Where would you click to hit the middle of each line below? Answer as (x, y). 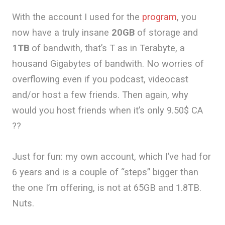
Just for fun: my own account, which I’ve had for (111, 156)
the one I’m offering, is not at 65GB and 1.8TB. (107, 188)
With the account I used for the (77, 17)
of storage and (166, 32)
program (159, 17)
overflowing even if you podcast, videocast (100, 79)
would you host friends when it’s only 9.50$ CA (107, 110)
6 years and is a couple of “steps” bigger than (105, 172)
